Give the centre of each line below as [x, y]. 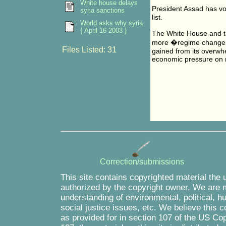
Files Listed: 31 [89, 50]
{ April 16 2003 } [103, 31]
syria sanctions [102, 10]
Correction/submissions [142, 162]
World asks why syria [111, 23]
